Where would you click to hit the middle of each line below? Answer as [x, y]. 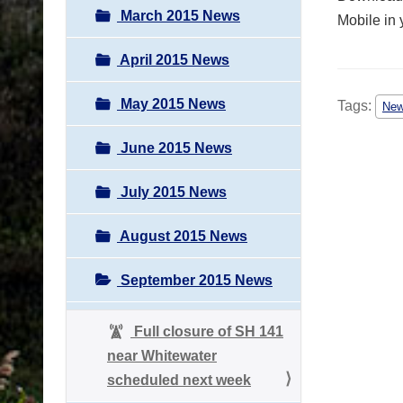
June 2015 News [175, 148]
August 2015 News [182, 236]
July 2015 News [172, 192]
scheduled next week [179, 380]
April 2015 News [173, 59]
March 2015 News [179, 15]
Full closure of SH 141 [207, 331]
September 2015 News [195, 280]
